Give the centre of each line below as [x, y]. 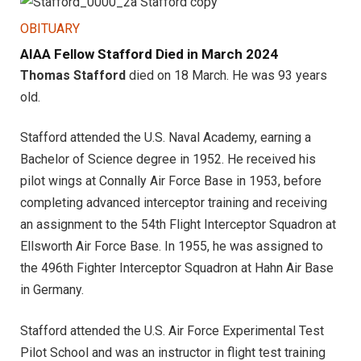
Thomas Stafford [73, 75]
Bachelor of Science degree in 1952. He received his [168, 160]
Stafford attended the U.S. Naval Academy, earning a [166, 138]
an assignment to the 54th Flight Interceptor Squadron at [178, 225]
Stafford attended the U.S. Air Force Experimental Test [172, 331]
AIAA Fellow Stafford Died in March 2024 [149, 54]
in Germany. [52, 290]
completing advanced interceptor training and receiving [174, 203]
